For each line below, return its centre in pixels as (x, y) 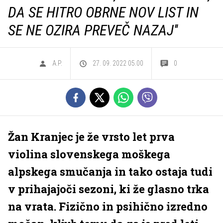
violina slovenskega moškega (89, 154)
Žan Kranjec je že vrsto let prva (91, 137)
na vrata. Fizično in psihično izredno (108, 206)
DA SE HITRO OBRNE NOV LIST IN (103, 12)
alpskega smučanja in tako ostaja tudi (110, 171)
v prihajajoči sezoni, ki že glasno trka (109, 189)
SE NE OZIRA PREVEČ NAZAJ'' (93, 30)
